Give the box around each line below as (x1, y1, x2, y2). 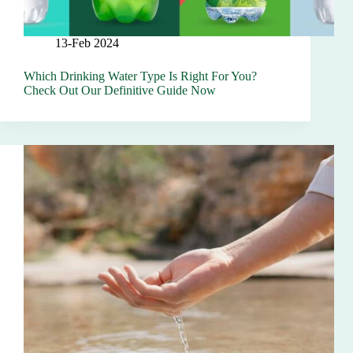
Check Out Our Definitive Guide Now (24, 84, 216, 98)
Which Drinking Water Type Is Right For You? (24, 69, 257, 84)
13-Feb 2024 (55, 36, 119, 50)
